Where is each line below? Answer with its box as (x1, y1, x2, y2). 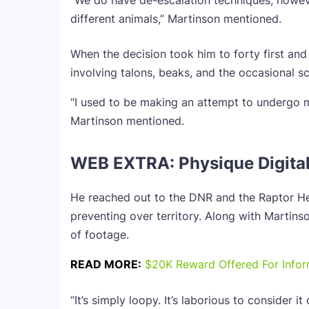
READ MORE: (70, 257, 141, 271)
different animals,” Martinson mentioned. (70, 12, 281, 26)
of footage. (70, 228, 129, 241)
